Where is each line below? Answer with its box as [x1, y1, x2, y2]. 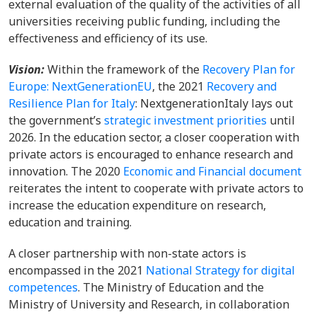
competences [8, 279, 78, 295]
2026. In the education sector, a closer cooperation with [8, 129, 299, 145]
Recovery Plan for [202, 62, 295, 77]
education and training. [8, 214, 132, 230]
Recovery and [207, 79, 277, 94]
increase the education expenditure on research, [8, 197, 266, 213]
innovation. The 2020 [8, 163, 123, 179]
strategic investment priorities [104, 113, 267, 128]
